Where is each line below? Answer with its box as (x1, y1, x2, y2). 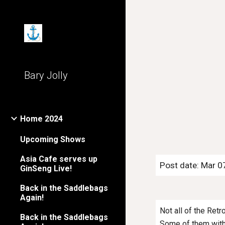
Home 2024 (20, 114, 63, 124)
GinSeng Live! (20, 163, 72, 173)
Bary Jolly (24, 69, 68, 81)
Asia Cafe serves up (20, 154, 97, 164)
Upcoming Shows (20, 134, 85, 144)
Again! (20, 192, 44, 202)
